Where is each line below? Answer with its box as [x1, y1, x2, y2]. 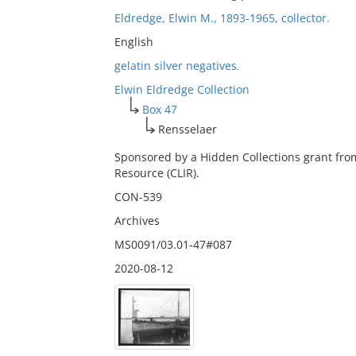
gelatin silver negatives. [114, 58, 240, 73]
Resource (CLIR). [114, 165, 199, 180]
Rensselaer [157, 122, 217, 137]
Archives [114, 213, 160, 228]
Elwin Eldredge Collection [114, 82, 250, 97]
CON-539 [114, 189, 162, 204]
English [114, 34, 153, 49]
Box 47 [141, 102, 177, 117]
